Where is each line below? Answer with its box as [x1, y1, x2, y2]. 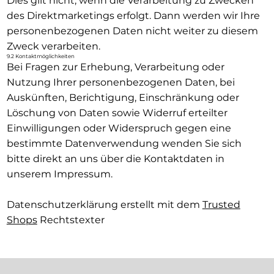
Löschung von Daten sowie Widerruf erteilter [6, 106, 228, 119]
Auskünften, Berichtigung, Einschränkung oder [6, 91, 239, 103]
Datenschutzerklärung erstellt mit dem [6, 198, 202, 210]
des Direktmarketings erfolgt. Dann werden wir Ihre [6, 9, 260, 21]
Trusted [202, 198, 240, 210]
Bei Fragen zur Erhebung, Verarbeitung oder [6, 61, 224, 73]
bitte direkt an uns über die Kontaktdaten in [6, 152, 224, 165]
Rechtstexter [37, 213, 105, 226]
